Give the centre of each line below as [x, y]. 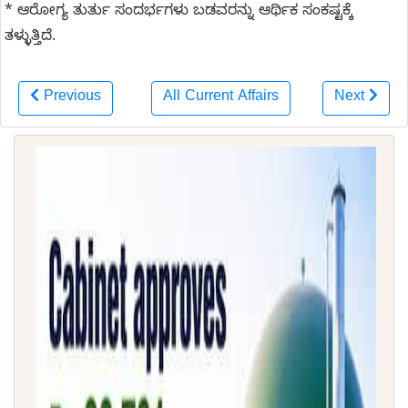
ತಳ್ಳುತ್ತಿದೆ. [30, 38]
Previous [72, 98]
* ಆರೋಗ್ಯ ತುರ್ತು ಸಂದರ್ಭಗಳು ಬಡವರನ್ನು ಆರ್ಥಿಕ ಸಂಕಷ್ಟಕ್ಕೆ [179, 12]
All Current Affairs [220, 98]
